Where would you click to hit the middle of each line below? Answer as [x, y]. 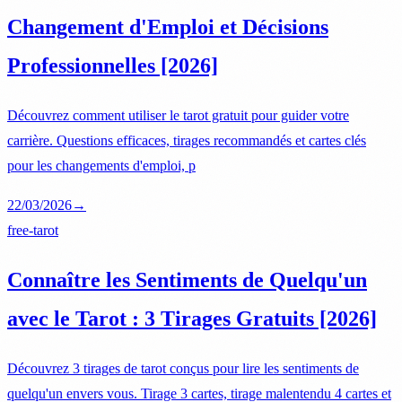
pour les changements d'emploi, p [101, 165]
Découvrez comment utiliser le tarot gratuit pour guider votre [178, 115]
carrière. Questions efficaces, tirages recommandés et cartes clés [187, 140]
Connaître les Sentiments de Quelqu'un [187, 280]
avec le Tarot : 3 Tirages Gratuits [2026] [192, 318]
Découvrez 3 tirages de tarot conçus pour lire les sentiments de [183, 368]
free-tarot [33, 230]
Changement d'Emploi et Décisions [168, 26]
